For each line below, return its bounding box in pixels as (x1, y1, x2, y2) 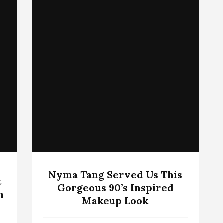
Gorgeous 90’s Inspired (57, 181, 174, 194)
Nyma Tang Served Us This (48, 168, 182, 181)
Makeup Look (82, 194, 149, 207)
